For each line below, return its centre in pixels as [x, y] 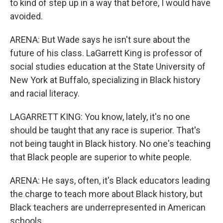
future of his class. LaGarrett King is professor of [106, 53]
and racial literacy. [45, 93]
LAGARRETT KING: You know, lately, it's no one [100, 117]
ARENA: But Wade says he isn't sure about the [100, 40]
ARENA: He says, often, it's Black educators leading [110, 180]
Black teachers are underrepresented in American [108, 207]
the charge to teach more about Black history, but [106, 194]
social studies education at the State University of [108, 66]
